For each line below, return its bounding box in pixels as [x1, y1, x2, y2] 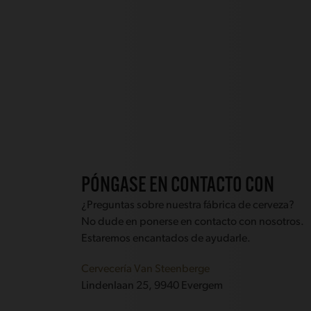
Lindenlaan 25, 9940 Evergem [81, 280, 224, 292]
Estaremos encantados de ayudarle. [81, 233, 251, 245]
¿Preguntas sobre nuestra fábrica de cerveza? [81, 200, 295, 212]
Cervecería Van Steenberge [81, 264, 210, 276]
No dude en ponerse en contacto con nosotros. [81, 217, 305, 228]
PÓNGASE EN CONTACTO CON [81, 176, 275, 198]
